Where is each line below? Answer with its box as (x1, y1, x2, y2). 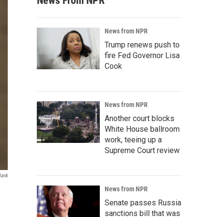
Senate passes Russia (105, 198, 181, 207)
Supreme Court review (105, 146, 180, 155)
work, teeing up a (105, 135, 162, 144)
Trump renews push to (105, 40, 180, 49)
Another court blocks (105, 114, 174, 123)
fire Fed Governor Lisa (105, 51, 180, 60)
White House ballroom (105, 124, 180, 134)
